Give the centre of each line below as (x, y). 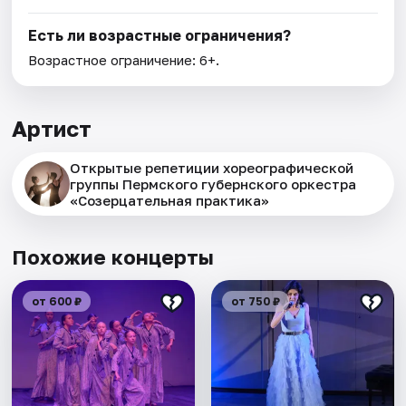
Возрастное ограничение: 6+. (124, 60)
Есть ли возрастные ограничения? (160, 36)
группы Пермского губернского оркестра (213, 184)
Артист (52, 129)
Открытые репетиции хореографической (212, 168)
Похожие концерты (113, 257)
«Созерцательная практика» (170, 201)
